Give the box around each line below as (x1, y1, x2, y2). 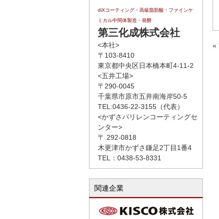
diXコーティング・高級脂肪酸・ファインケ (98, 7, 193, 13)
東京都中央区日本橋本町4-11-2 (98, 62, 194, 69)
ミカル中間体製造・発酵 (98, 18, 152, 23)
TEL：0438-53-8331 (98, 154, 161, 162)
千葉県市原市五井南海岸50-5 (98, 92, 187, 100)
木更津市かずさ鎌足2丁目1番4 (98, 144, 192, 152)
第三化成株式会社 (98, 27, 180, 38)
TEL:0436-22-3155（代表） (98, 103, 184, 110)
